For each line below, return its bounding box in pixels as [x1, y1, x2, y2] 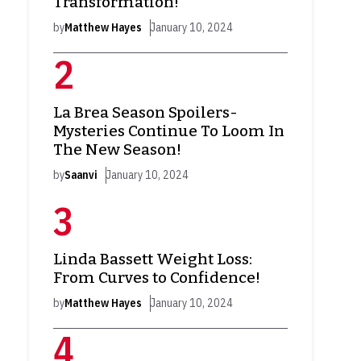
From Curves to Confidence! [53, 268, 260, 288]
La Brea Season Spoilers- [53, 103, 238, 122]
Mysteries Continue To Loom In [53, 122, 284, 141]
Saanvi [64, 168, 98, 183]
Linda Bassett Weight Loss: [53, 250, 252, 269]
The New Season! [53, 140, 181, 160]
